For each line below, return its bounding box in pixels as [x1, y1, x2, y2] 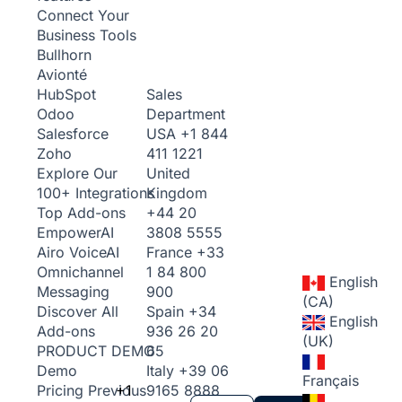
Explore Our [37, 164, 118, 182]
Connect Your [37, 6, 129, 24]
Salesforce [37, 125, 109, 143]
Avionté [37, 66, 87, 83]
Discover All [37, 302, 118, 320]
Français [302, 371, 359, 389]
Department [146, 104, 225, 123]
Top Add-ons [37, 204, 126, 222]
